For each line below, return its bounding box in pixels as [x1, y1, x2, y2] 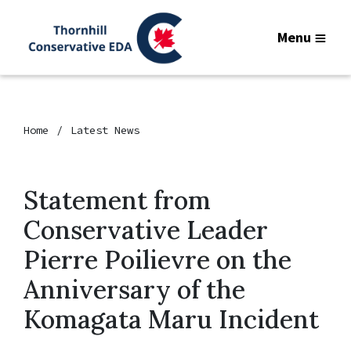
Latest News [71, 123, 139, 137]
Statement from [24, 184, 211, 216]
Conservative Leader [24, 214, 268, 246]
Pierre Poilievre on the [24, 244, 291, 276]
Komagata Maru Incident [24, 303, 325, 335]
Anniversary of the [24, 273, 245, 306]
